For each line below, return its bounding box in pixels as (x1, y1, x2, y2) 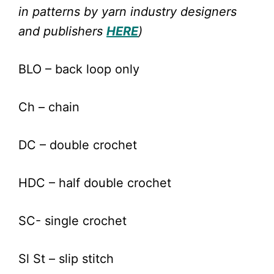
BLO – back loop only (18, 61, 139, 76)
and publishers (18, 23, 106, 39)
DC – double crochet (18, 137, 137, 152)
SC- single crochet (18, 213, 127, 228)
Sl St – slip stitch (18, 251, 114, 266)
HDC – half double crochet (18, 175, 171, 190)
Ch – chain (18, 99, 80, 114)
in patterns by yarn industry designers (18, 4, 237, 19)
